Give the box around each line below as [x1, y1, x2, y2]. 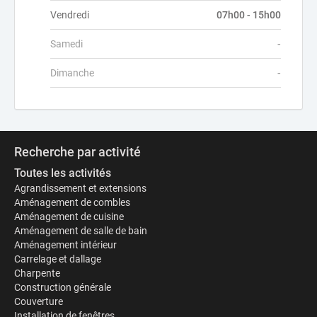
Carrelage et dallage [14, 253, 101, 265]
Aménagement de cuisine [14, 211, 124, 222]
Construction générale [14, 282, 111, 293]
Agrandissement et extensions [14, 183, 146, 194]
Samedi [50, 38, 83, 50]
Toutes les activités [14, 166, 111, 180]
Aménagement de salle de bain [14, 225, 147, 236]
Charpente [14, 267, 60, 279]
